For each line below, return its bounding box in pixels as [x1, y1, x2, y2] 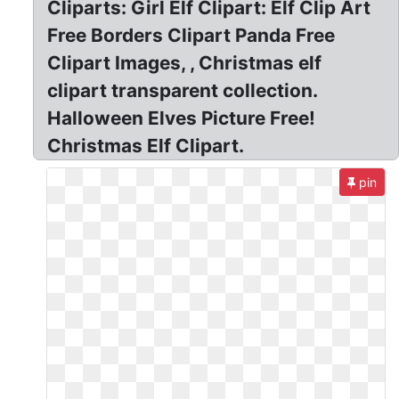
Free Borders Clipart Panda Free [47, 24, 336, 46]
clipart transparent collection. [47, 79, 319, 102]
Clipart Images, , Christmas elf [47, 52, 322, 74]
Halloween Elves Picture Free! [47, 107, 316, 129]
